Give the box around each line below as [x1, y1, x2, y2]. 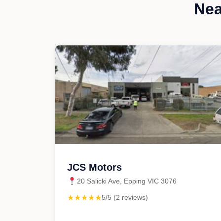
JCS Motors [67, 162, 122, 173]
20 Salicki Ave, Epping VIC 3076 [77, 177, 177, 185]
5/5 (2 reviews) [102, 193, 148, 201]
